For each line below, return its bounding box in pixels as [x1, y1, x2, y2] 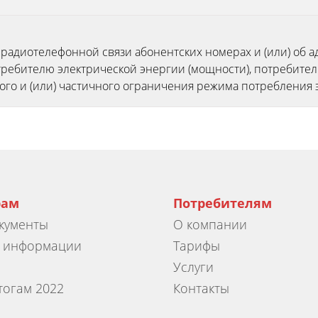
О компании [173, 216, 247, 234]
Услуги [173, 258, 214, 276]
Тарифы [173, 237, 220, 255]
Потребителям [173, 194, 272, 212]
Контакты [173, 280, 229, 297]
